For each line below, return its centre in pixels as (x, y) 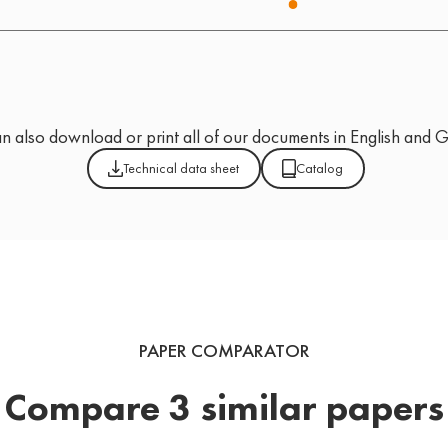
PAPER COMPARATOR (224, 351)
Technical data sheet (181, 168)
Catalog (320, 168)
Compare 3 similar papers (224, 407)
